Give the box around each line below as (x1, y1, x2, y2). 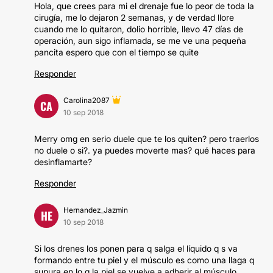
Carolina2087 (63, 96, 110, 105)
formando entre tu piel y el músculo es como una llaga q (34, 255, 254, 265)
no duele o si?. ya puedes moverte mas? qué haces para (34, 145, 255, 155)
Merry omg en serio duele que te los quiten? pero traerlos (34, 133, 259, 144)
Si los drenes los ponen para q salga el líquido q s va (34, 243, 238, 253)
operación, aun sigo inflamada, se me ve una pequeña (34, 35, 246, 46)
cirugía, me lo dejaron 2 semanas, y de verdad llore (34, 12, 234, 23)
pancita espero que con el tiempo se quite (34, 47, 199, 57)
